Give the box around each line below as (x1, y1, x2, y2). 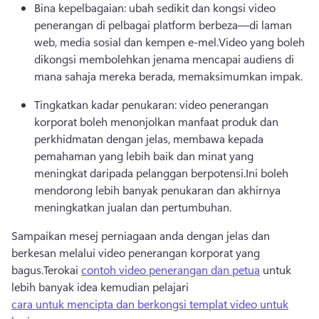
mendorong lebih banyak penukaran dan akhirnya (34, 182, 281, 197)
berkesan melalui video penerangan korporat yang (11, 244, 260, 260)
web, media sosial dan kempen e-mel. (34, 33, 219, 49)
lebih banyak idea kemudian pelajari (11, 278, 192, 294)
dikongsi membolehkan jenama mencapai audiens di (34, 51, 294, 66)
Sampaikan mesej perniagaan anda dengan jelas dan (11, 227, 270, 243)
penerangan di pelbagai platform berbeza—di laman (34, 16, 292, 32)
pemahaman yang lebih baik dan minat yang (34, 147, 253, 163)
